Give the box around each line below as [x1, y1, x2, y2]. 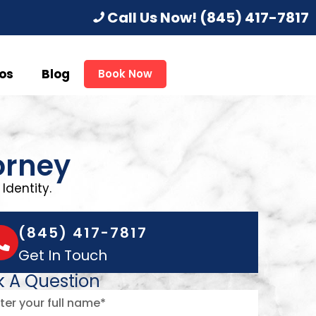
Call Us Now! [104, 8, 200, 28]
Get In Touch [18, 245, 107, 265]
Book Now [98, 66, 152, 81]
